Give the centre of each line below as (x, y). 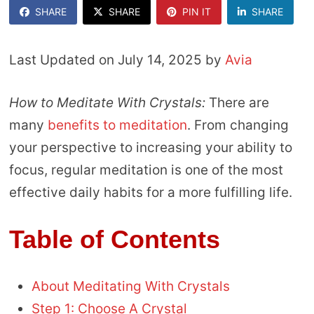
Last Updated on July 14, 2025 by (117, 60)
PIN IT (196, 12)
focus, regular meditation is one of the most (146, 170)
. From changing (238, 125)
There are (239, 102)
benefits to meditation (117, 125)
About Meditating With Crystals (130, 287)
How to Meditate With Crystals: (109, 102)
